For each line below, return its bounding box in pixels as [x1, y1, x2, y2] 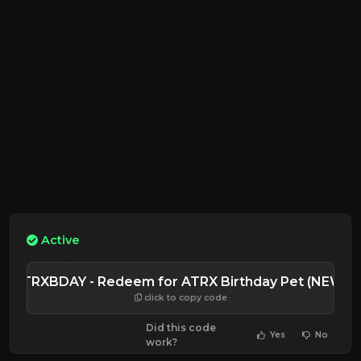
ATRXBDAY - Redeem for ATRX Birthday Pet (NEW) [13, 273, 348, 289]
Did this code [145, 321, 216, 334]
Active [41, 232, 80, 247]
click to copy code [141, 292, 227, 303]
